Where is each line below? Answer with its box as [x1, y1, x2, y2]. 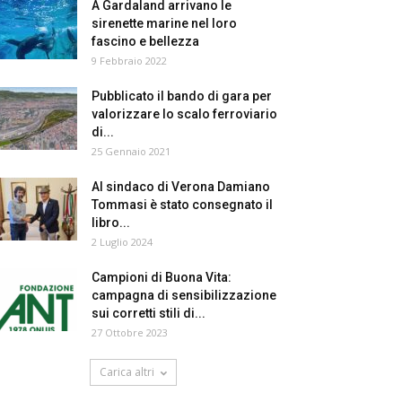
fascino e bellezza [92, 34, 199, 48]
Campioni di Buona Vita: [92, 270, 232, 284]
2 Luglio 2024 [92, 235, 153, 249]
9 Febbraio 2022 [92, 54, 167, 67]
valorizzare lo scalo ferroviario [92, 107, 277, 121]
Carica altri [99, 364, 154, 380]
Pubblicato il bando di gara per [92, 89, 272, 103]
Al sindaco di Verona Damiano [92, 179, 270, 194]
